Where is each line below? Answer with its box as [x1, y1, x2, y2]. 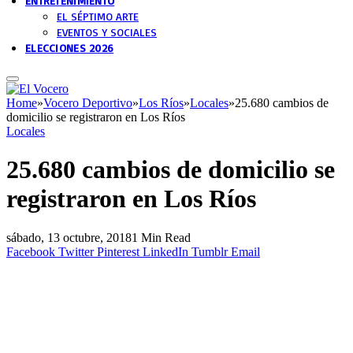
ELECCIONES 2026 [25, 41, 114, 54]
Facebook [6, 244, 55, 258]
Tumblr [191, 244, 228, 258]
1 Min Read [132, 230, 191, 244]
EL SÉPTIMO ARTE [57, 9, 139, 23]
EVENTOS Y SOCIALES [57, 25, 157, 39]
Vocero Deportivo [43, 96, 132, 110]
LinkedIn [143, 244, 188, 258]
